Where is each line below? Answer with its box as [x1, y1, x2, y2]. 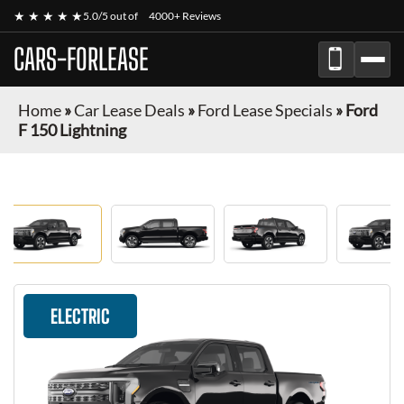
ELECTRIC [50, 305, 110, 327]
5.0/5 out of [83, 9, 140, 23]
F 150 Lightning [18, 120, 126, 140]
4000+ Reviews [149, 9, 221, 23]
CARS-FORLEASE [14, 42, 149, 77]
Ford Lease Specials [197, 100, 333, 120]
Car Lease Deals [74, 100, 185, 120]
